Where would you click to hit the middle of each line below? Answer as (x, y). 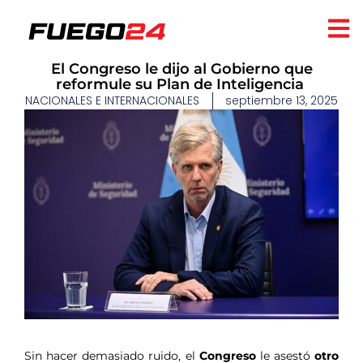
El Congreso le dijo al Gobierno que (181, 69)
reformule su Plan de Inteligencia (181, 84)
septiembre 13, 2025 (282, 100)
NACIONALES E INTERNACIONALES (112, 100)
